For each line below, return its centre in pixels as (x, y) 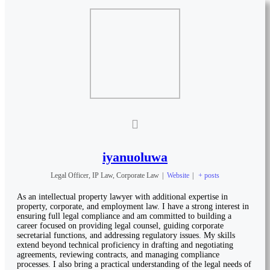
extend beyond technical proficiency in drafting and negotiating (125, 245)
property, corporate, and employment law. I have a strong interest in (133, 207)
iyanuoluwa (135, 157)
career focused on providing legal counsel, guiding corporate (120, 226)
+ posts (209, 176)
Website (178, 176)
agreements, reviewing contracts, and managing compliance (118, 255)
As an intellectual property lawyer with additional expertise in (122, 197)
